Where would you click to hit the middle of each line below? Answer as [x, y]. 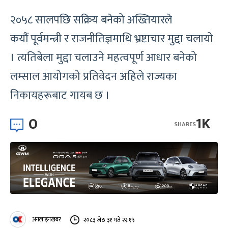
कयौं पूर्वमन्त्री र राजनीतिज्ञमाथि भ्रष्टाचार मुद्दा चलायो [112, 39]
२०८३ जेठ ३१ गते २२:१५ [109, 220]
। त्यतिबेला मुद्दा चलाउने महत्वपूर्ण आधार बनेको [104, 58]
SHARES [185, 124]
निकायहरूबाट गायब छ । [60, 95]
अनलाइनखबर [47, 219]
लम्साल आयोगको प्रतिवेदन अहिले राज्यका [94, 77]
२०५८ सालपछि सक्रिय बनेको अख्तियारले [91, 20]
